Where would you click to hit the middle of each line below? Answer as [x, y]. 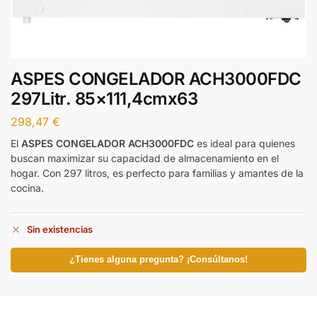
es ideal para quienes [244, 143]
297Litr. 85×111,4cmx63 [104, 99]
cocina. [27, 188]
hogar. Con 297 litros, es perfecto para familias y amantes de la [157, 173]
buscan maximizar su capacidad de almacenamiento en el [145, 158]
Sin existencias [60, 230]
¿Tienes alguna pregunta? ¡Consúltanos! [158, 260]
